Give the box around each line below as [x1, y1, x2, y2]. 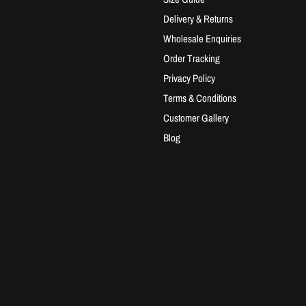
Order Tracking [163, 51, 220, 66]
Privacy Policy [163, 71, 215, 86]
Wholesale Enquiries [163, 31, 241, 46]
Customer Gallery [163, 111, 229, 126]
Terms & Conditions [163, 91, 236, 106]
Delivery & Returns [163, 12, 233, 27]
